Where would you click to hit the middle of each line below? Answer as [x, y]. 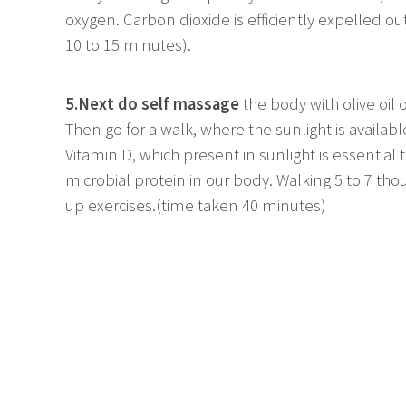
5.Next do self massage [152, 103]
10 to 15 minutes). [128, 44]
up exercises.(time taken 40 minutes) [196, 205]
